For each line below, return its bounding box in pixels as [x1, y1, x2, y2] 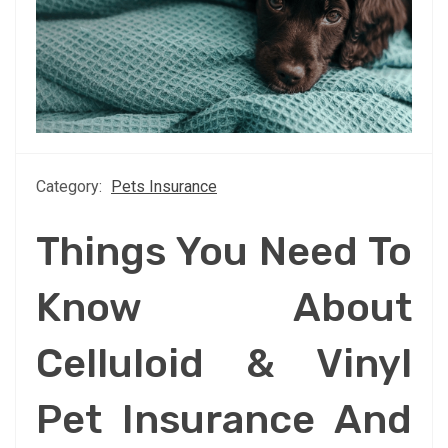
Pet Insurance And [36, 395, 412, 443]
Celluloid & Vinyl [36, 339, 412, 387]
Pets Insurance [111, 176, 217, 196]
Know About [36, 283, 412, 331]
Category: [36, 176, 106, 196]
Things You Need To [36, 227, 412, 275]
